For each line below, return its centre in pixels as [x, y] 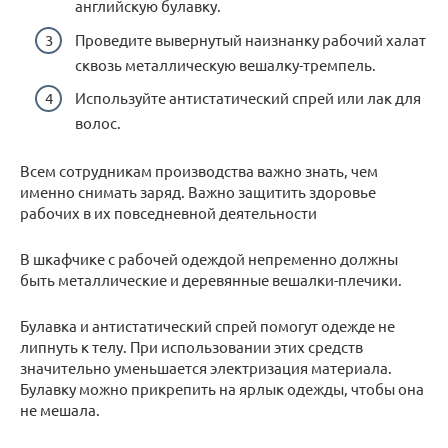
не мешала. [60, 409]
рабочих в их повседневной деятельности [168, 212]
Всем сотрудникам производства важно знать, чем [199, 170]
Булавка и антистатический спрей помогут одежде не [207, 325]
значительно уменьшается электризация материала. [206, 367]
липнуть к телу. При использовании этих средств [191, 346]
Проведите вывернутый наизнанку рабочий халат [250, 39]
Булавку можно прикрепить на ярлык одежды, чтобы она [222, 388]
